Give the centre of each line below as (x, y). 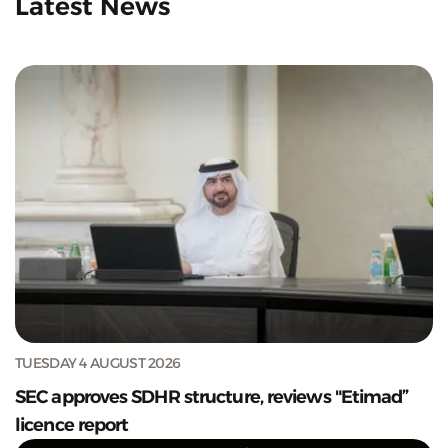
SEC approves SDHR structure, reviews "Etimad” (212, 396)
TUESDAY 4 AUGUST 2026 (98, 362)
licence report (72, 424)
